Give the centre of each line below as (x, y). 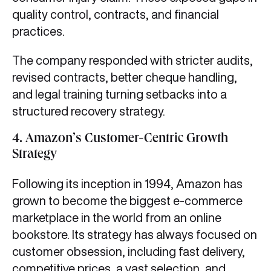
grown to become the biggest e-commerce (127, 201)
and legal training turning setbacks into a (119, 94)
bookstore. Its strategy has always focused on (135, 235)
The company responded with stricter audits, (132, 60)
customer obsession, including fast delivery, (129, 252)
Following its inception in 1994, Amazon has (127, 184)
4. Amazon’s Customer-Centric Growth (120, 140)
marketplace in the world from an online (117, 218)
